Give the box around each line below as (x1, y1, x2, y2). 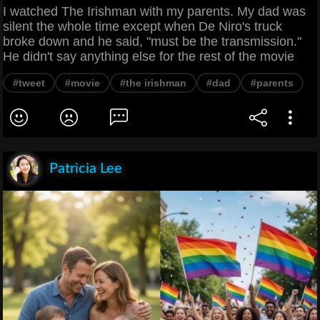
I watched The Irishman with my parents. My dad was (3, 4, 306, 19)
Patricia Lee (49, 161, 122, 176)
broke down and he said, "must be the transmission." (3, 34, 301, 49)
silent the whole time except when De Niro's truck (3, 19, 282, 34)
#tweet (13, 77, 45, 89)
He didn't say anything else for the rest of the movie (3, 49, 294, 64)
